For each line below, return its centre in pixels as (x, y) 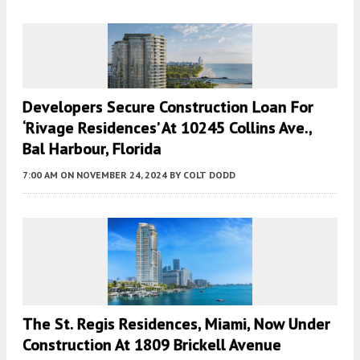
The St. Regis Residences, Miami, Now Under (176, 323)
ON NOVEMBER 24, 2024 (114, 175)
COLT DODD (209, 175)
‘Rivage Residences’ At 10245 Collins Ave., (167, 128)
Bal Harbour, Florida (92, 149)
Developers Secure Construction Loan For (168, 107)
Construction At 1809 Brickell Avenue (152, 344)
